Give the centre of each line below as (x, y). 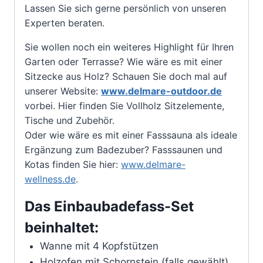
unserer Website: (63, 91)
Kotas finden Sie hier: (73, 164)
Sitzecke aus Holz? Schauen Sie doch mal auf (126, 76)
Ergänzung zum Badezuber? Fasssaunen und (124, 149)
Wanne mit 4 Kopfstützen (99, 246)
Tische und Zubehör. (70, 120)
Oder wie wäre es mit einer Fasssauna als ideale (131, 135)
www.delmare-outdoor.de (161, 91)
